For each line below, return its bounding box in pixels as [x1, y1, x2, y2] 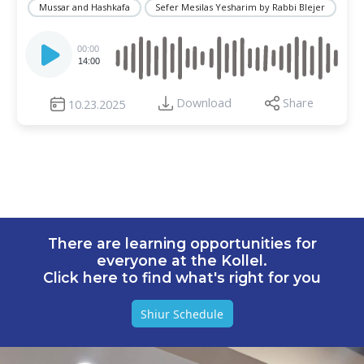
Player [24, 44, 58, 60]
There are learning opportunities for [47, 234, 317, 252]
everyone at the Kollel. [97, 251, 267, 269]
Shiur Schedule [141, 305, 223, 322]
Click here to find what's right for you [43, 268, 321, 286]
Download [176, 95, 232, 111]
